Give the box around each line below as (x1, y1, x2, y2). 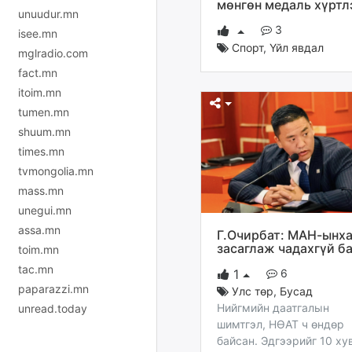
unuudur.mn (18, 6, 79, 20)
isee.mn (18, 26, 57, 40)
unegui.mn (18, 203, 71, 217)
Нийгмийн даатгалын (217, 300, 329, 314)
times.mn (18, 144, 64, 158)
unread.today (18, 301, 87, 315)
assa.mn (18, 222, 60, 236)
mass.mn (18, 183, 64, 197)
